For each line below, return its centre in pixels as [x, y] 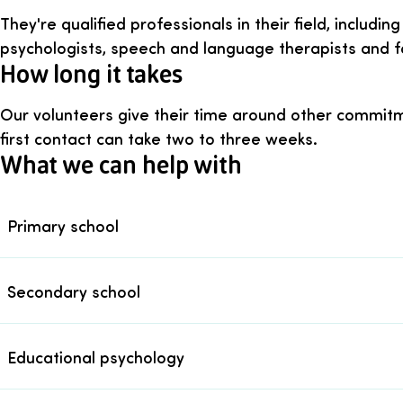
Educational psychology [96, 356]
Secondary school [74, 291]
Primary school [63, 225]
